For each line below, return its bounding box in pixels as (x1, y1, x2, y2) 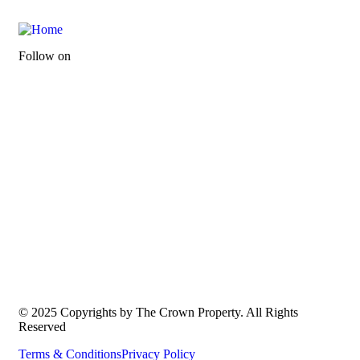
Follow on (18, 49, 71, 63)
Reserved (18, 320, 66, 334)
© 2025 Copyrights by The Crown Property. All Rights (18, 305, 298, 320)
